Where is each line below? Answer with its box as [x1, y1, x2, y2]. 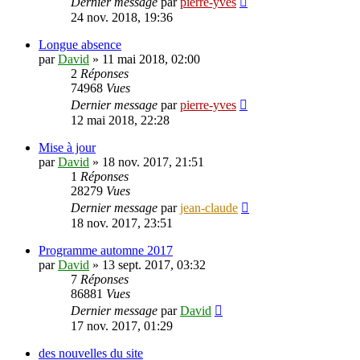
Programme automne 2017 [39, 243, 173, 258]
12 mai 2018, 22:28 [71, 113, 170, 128]
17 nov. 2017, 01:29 [71, 319, 173, 333]
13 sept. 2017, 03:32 [102, 258, 206, 272]
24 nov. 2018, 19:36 [71, 10, 173, 25]
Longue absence [39, 38, 121, 52]
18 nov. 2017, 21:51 [102, 155, 204, 170]
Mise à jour [39, 141, 96, 155]
